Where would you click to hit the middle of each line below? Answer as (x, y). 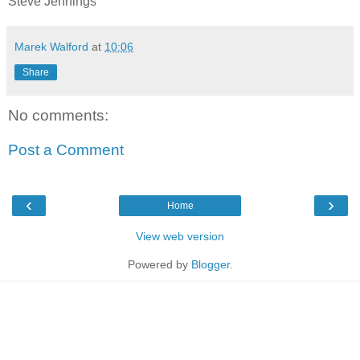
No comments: (58, 115)
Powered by (159, 264)
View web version (180, 236)
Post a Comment (66, 150)
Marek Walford (51, 46)
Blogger (210, 264)
